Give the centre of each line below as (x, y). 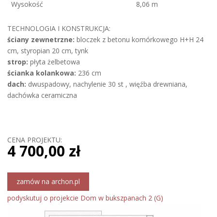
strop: (18, 62)
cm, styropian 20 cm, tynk (48, 51)
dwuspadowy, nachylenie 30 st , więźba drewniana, (107, 84)
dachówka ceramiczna (42, 95)
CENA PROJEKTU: (35, 140)
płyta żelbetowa (54, 62)
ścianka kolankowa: (42, 73)
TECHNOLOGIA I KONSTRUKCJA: (59, 28)
